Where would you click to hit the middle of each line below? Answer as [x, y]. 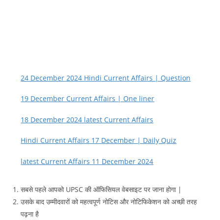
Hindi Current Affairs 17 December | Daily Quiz [99, 140]
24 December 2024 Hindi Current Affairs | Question [106, 78]
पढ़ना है [30, 214]
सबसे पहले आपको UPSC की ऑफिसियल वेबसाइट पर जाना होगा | [101, 190]
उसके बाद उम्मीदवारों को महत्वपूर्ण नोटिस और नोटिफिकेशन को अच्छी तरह [109, 202]
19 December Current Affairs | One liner [88, 99]
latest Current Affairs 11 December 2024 [87, 161]
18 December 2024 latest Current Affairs [87, 119]
